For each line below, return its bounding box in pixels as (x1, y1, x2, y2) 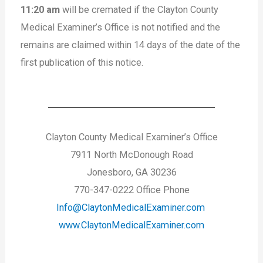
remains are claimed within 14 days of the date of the (21, 39, 241, 50)
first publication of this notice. (21, 56, 144, 68)
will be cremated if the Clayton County (60, 4, 219, 15)
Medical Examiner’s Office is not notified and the (21, 21, 221, 33)
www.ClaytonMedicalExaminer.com (59, 220, 204, 231)
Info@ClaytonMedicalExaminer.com (56, 202, 205, 214)
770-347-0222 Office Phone (73, 184, 190, 196)
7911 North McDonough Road (70, 149, 193, 161)
